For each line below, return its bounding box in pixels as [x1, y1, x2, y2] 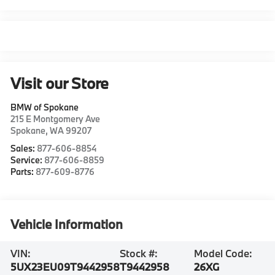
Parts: [10, 165, 36, 177]
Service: [10, 153, 45, 166]
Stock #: [120, 246, 158, 260]
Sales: [10, 142, 37, 154]
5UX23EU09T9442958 [10, 260, 120, 273]
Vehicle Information [10, 215, 123, 233]
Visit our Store [10, 72, 109, 93]
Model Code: [193, 246, 252, 260]
